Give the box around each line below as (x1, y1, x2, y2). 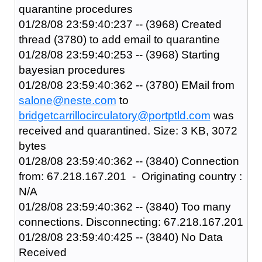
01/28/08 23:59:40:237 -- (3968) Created (18, 18, 222, 30)
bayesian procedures (18, 63, 125, 76)
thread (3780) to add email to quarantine (18, 33, 220, 46)
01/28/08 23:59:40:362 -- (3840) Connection (18, 154, 239, 167)
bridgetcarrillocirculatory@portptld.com (18, 109, 211, 122)
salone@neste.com (18, 94, 116, 106)
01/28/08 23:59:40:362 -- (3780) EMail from (18, 78, 235, 91)
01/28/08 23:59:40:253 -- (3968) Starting (18, 48, 220, 61)
